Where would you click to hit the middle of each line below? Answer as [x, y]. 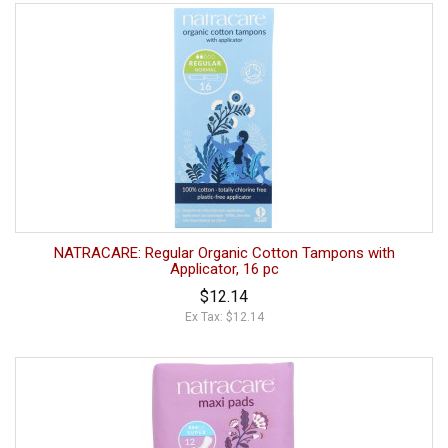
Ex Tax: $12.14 [224, 316]
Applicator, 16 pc [224, 268]
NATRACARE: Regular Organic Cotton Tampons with [224, 252]
